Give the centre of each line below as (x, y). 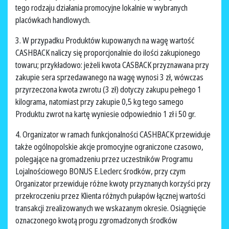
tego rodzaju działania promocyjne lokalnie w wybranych (101, 8)
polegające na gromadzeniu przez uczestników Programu (104, 159)
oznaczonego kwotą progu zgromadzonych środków (96, 221)
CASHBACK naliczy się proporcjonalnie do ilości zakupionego (108, 53)
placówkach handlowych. (54, 20)
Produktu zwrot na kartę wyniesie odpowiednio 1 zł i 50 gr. (106, 114)
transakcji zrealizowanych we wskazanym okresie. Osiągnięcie (111, 208)
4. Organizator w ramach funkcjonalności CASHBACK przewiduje (113, 135)
